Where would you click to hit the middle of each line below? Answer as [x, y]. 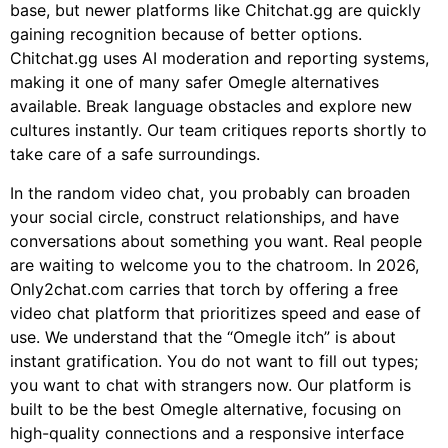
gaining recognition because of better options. [186, 34]
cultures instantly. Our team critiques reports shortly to [218, 130]
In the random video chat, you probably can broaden [210, 192]
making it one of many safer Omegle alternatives [194, 82]
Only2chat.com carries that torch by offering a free [204, 288]
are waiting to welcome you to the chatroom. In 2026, [214, 264]
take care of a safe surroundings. [135, 154]
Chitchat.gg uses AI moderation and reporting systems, [219, 58]
